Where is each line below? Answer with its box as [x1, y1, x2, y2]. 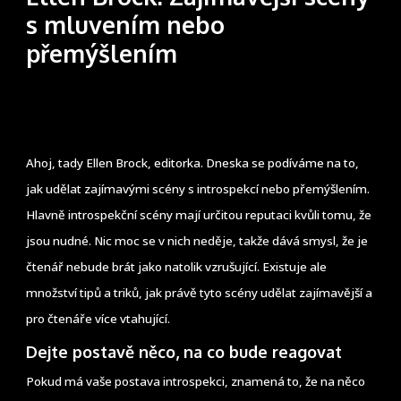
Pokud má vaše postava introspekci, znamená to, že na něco [26, 372, 366, 389]
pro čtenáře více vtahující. [26, 311, 171, 328]
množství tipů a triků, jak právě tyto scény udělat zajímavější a [26, 285, 373, 302]
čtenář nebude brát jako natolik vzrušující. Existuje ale [26, 259, 328, 276]
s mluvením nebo [26, 9, 226, 40]
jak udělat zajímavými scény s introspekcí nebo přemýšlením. [26, 181, 371, 198]
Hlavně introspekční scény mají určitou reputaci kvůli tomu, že [26, 207, 372, 224]
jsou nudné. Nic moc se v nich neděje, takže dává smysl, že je [26, 233, 369, 250]
